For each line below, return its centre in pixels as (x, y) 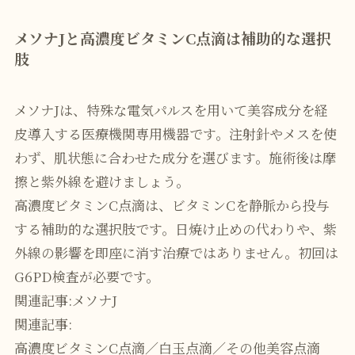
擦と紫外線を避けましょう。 (101, 181)
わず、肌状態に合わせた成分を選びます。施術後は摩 (175, 158)
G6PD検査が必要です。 (86, 277)
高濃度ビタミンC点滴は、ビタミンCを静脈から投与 (172, 205)
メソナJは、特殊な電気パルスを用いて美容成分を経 (171, 110)
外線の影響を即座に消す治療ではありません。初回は (176, 253)
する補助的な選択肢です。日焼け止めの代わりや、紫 (175, 229)
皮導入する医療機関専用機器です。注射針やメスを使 (175, 134)
